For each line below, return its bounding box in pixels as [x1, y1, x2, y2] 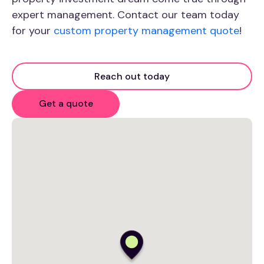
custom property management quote [54, 24, 239, 38]
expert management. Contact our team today [12, 8, 239, 22]
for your [12, 24, 54, 38]
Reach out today [94, 70, 170, 83]
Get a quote [38, 97, 93, 110]
